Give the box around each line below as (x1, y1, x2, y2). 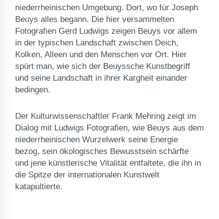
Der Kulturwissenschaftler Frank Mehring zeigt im (15, 111, 196, 121)
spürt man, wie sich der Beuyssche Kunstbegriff (15, 61, 190, 71)
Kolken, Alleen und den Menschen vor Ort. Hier (15, 49, 187, 59)
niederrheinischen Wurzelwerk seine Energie (15, 134, 178, 144)
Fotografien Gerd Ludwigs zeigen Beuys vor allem (15, 26, 197, 36)
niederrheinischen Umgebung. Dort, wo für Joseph (15, 2, 198, 12)
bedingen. (15, 85, 50, 94)
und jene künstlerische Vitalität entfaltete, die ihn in (15, 158, 201, 168)
